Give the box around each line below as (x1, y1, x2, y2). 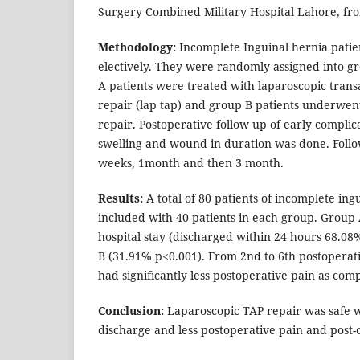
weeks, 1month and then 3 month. (98, 155, 284, 171)
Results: (98, 190, 143, 207)
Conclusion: (98, 303, 164, 319)
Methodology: (98, 39, 176, 55)
